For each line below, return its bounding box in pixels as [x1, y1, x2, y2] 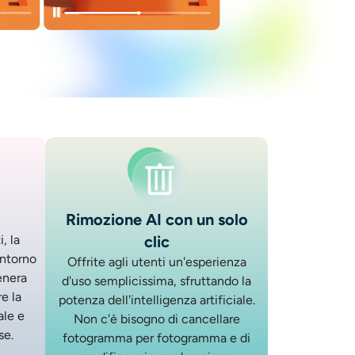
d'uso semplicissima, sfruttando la [62, 273, 251, 289]
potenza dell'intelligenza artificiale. [58, 292, 255, 308]
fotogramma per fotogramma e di [63, 330, 250, 346]
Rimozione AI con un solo [65, 210, 248, 230]
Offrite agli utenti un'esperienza [67, 254, 246, 270]
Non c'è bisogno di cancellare [73, 311, 240, 327]
